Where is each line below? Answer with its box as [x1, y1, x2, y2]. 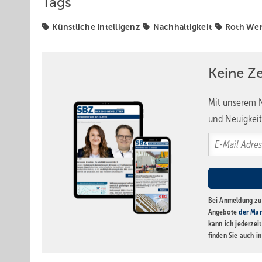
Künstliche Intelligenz [52, 22, 140, 32]
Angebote [208, 208, 239, 216]
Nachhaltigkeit [153, 22, 212, 32]
